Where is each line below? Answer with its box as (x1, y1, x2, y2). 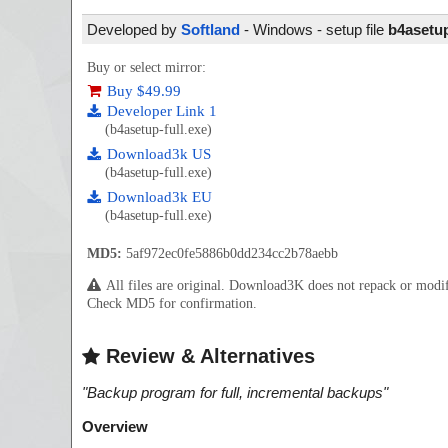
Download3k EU (107, 189, 212, 205)
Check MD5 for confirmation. (87, 296, 257, 311)
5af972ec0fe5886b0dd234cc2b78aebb (122, 246, 338, 261)
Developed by (87, 21, 181, 38)
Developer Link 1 (107, 103, 217, 119)
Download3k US (107, 146, 211, 162)
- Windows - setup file (240, 21, 388, 38)
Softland (181, 21, 240, 38)
